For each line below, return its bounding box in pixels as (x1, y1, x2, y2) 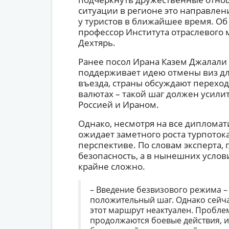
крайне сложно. (78, 161, 145, 172)
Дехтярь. (78, 37, 116, 49)
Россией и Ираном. (78, 99, 159, 110)
